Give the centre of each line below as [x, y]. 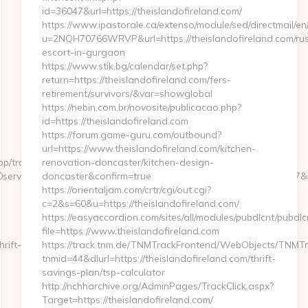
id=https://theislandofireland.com [115, 121]
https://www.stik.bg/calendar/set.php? [124, 66]
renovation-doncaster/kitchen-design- [128, 162]
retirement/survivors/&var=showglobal [127, 93]
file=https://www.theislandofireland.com [130, 231]
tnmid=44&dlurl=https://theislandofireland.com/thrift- [158, 258]
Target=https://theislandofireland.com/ [127, 300]
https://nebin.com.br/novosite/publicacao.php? [141, 107]
